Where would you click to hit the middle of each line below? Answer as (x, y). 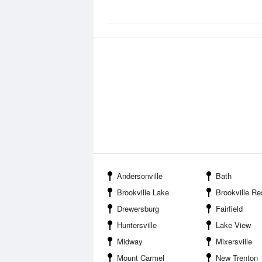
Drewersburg (138, 208)
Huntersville (137, 225)
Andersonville (140, 176)
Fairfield (229, 208)
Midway (130, 241)
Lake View (233, 225)
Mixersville (234, 241)
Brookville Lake (143, 192)
